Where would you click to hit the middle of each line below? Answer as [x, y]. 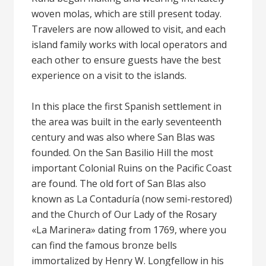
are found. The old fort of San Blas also [119, 183]
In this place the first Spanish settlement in [127, 106]
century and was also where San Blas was [123, 137]
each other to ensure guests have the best [126, 60]
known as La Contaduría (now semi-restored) [132, 199]
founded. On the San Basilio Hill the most [123, 153]
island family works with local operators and [129, 45]
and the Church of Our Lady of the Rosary [124, 214]
